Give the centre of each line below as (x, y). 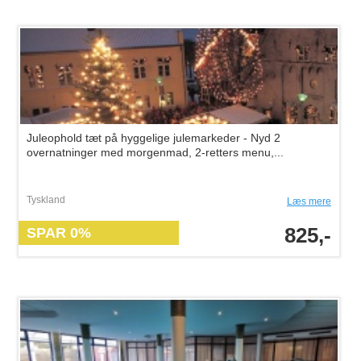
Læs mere (309, 201)
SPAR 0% (59, 233)
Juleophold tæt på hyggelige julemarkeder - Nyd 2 (154, 138)
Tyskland (46, 200)
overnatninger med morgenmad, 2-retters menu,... (155, 152)
